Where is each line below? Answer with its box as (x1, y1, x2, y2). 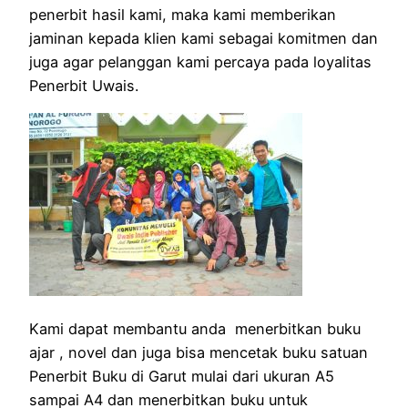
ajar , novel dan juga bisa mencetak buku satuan (29, 342, 368, 362)
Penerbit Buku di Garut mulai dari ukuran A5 (29, 366, 334, 385)
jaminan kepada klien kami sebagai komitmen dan (29, 29, 378, 48)
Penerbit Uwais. (29, 76, 138, 96)
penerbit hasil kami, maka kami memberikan (29, 5, 336, 25)
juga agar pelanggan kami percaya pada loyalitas (29, 53, 372, 72)
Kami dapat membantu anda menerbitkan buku (29, 319, 361, 338)
